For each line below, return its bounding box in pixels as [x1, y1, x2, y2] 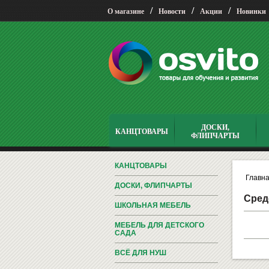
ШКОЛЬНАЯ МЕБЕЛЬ [114, 201, 191, 210]
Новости [159, 7, 186, 16]
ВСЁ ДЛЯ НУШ [114, 249, 166, 257]
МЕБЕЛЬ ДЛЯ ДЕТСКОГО [114, 221, 204, 229]
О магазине [107, 7, 144, 16]
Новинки [237, 7, 266, 16]
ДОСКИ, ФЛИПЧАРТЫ [114, 181, 192, 190]
